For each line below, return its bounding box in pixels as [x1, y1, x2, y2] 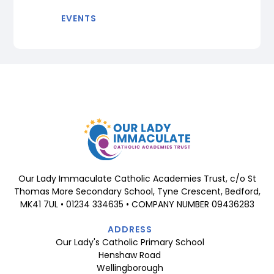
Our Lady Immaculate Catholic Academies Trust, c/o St [18, 172, 256, 185]
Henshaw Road [98, 248, 161, 261]
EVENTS [61, 12, 97, 25]
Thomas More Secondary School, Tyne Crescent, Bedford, [13, 185, 261, 198]
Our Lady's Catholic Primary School [55, 235, 204, 248]
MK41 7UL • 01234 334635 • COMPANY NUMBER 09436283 [20, 198, 254, 210]
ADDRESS [107, 223, 152, 235]
